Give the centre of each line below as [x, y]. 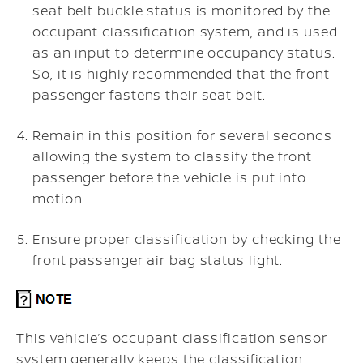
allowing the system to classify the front [172, 156]
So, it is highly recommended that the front [181, 73]
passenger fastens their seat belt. [149, 94]
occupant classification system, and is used [185, 31]
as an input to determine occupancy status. [184, 52]
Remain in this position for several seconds [182, 135]
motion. [59, 198]
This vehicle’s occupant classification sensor [172, 337]
